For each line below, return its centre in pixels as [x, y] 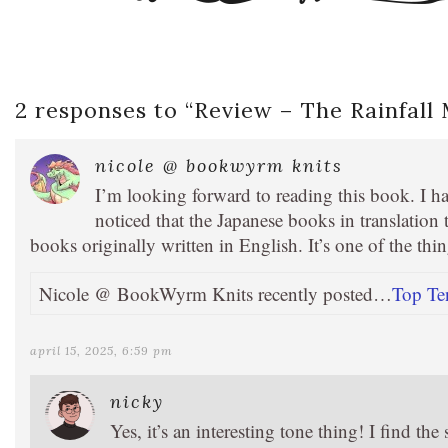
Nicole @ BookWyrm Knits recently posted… [215, 294]
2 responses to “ [104, 110]
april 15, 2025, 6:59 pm [101, 351]
